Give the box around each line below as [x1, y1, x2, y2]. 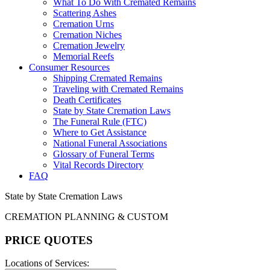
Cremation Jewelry [53, 40, 125, 51]
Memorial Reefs [53, 51, 114, 61]
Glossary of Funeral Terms [53, 149, 154, 159]
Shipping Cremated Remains [53, 73, 162, 83]
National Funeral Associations [53, 138, 167, 148]
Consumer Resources [29, 62, 110, 72]
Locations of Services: [5, 258, 89, 269]
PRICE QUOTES [5, 233, 93, 246]
